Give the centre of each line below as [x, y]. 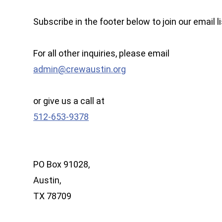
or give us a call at [69, 101]
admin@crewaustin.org [80, 69]
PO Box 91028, [62, 164]
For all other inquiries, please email [102, 53]
